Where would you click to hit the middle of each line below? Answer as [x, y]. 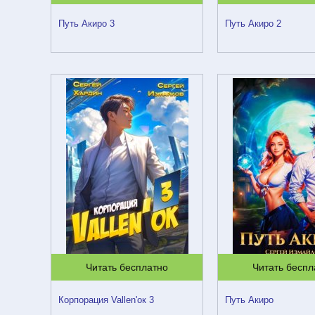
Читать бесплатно [127, 267]
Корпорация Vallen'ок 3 [106, 300]
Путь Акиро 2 [253, 24]
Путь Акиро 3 [86, 24]
